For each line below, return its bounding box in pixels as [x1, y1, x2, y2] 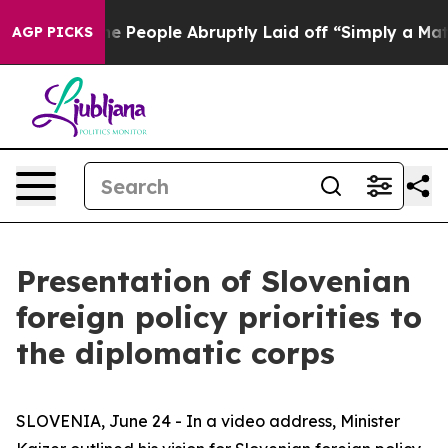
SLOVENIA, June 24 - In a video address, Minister [16, 411, 400, 431]
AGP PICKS [12, 23, 93, 41]
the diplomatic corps [16, 334, 335, 372]
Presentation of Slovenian [16, 262, 411, 300]
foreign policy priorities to [16, 298, 422, 336]
